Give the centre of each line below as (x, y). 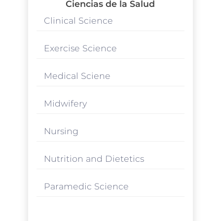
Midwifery (65, 103)
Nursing (61, 131)
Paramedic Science (86, 186)
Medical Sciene (77, 75)
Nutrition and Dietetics (94, 158)
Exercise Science (80, 48)
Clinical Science (78, 20)
